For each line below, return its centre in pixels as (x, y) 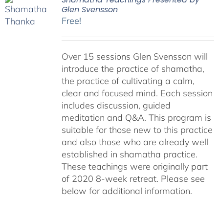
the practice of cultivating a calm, (128, 81)
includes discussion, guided (116, 105)
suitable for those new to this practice (137, 130)
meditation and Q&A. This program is (136, 118)
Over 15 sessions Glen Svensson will (134, 56)
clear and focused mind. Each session (137, 93)
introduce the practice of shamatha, (133, 69)
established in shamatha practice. (129, 154)
